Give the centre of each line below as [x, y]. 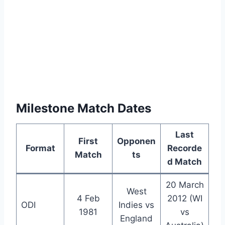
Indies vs [136, 205]
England [136, 218]
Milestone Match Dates [84, 108]
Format [40, 148]
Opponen [136, 141]
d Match [185, 161]
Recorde [185, 148]
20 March [185, 185]
